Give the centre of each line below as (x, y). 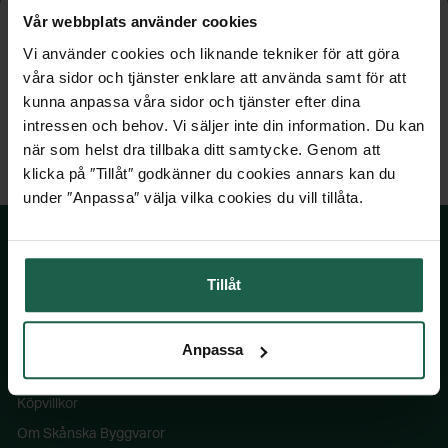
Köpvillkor (47, 404)
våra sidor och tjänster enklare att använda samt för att (214, 77)
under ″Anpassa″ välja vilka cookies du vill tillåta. (193, 197)
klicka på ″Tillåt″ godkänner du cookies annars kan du (209, 173)
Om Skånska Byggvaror (91, 434)
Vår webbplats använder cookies (140, 22)
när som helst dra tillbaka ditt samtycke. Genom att (202, 149)
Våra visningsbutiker (80, 374)
